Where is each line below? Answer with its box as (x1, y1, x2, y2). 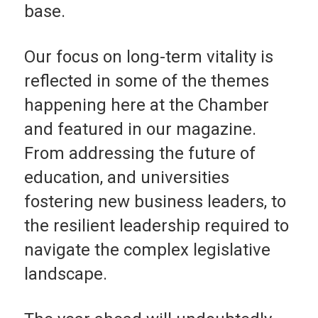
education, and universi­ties (23, 167, 229, 187)
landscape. (23, 263, 107, 284)
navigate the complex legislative (23, 239, 270, 260)
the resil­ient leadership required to (23, 215, 289, 236)
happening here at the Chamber (23, 94, 269, 115)
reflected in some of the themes (23, 70, 269, 91)
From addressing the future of (23, 143, 256, 163)
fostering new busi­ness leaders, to (23, 191, 286, 212)
